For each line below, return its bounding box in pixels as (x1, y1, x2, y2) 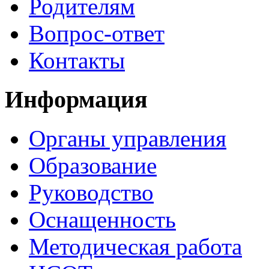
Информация (5, 86, 148, 113)
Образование (29, 152, 157, 178)
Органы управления (29, 125, 226, 151)
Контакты (29, 47, 125, 74)
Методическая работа (29, 233, 242, 259)
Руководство (29, 179, 154, 205)
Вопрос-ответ (29, 20, 165, 47)
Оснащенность (29, 206, 176, 232)
